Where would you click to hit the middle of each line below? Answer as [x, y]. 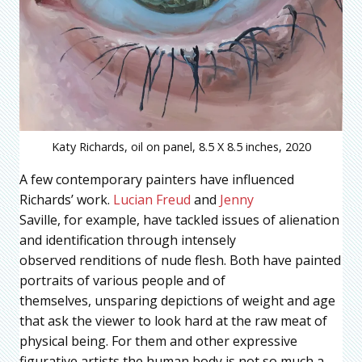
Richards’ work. [66, 199]
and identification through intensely [128, 240]
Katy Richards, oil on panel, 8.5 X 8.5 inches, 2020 [181, 146]
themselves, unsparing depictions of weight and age [177, 300]
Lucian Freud [152, 199]
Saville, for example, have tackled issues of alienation [179, 219]
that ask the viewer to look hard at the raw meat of [173, 320]
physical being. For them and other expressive [158, 341]
